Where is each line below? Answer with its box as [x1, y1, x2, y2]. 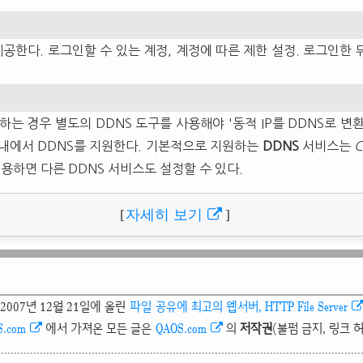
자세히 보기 [125, 207, 203, 223]
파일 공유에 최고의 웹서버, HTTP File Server [130, 299, 348, 314]
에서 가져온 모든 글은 [45, 321, 155, 335]
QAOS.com [156, 321, 207, 335]
